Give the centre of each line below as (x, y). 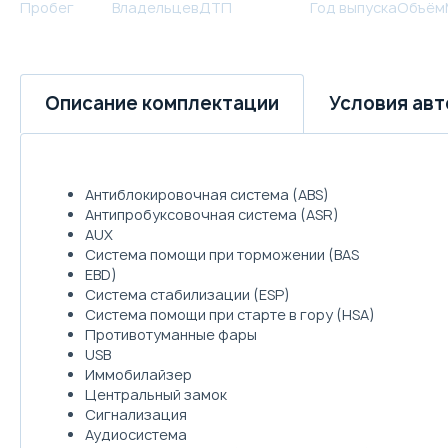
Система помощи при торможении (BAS (222, 254)
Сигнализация (136, 414)
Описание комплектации (162, 104)
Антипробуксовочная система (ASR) (212, 214)
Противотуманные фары (171, 334)
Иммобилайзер (138, 374)
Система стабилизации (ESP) (187, 294)
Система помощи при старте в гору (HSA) (230, 314)
